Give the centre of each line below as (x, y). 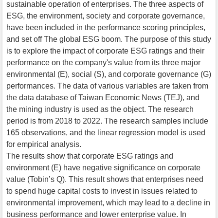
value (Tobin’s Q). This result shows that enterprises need (105, 179)
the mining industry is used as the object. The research (100, 109)
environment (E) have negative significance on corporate (103, 167)
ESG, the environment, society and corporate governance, (106, 16)
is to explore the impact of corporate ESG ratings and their (105, 51)
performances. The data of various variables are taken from (107, 86)
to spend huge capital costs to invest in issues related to (102, 191)
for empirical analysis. (44, 144)
